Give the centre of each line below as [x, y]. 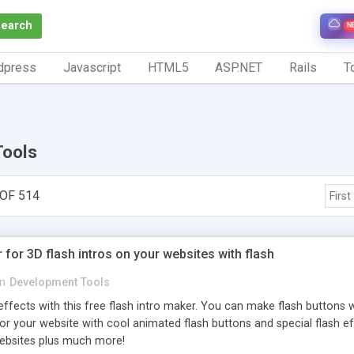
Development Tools [60, 282]
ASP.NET [239, 67]
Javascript [92, 67]
